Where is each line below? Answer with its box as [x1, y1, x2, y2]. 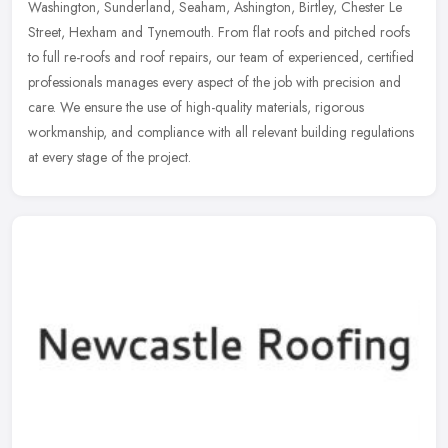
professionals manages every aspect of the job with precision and [28, 72, 401, 93]
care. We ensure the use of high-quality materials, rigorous [28, 97, 364, 118]
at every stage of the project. [28, 147, 191, 168]
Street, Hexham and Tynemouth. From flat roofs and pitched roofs [28, 22, 410, 43]
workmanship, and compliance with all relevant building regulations [28, 122, 414, 143]
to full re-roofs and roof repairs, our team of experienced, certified [28, 47, 414, 68]
